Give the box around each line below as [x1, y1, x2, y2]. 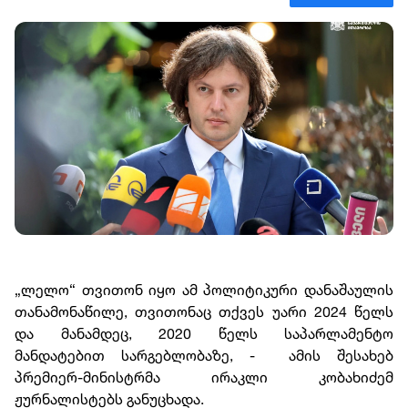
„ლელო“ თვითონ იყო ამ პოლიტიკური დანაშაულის [15, 280, 393, 300]
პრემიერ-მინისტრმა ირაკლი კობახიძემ [15, 368, 393, 387]
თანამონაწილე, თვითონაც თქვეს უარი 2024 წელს [15, 302, 393, 321]
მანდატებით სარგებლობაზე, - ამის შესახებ [15, 346, 393, 365]
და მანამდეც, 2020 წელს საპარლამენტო [15, 324, 393, 343]
